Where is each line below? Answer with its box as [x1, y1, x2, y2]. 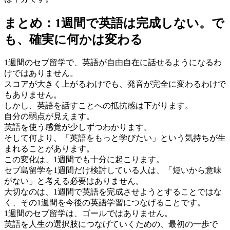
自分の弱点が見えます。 [4, 112, 94, 121]
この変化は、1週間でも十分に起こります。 [4, 155, 164, 164]
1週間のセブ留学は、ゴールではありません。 [4, 209, 172, 218]
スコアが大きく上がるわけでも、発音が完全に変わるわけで [4, 80, 226, 89]
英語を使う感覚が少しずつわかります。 [4, 123, 152, 132]
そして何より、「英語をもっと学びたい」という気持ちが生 [4, 133, 226, 143]
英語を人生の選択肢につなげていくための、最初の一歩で [4, 220, 218, 229]
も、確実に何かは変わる [4, 32, 143, 46]
